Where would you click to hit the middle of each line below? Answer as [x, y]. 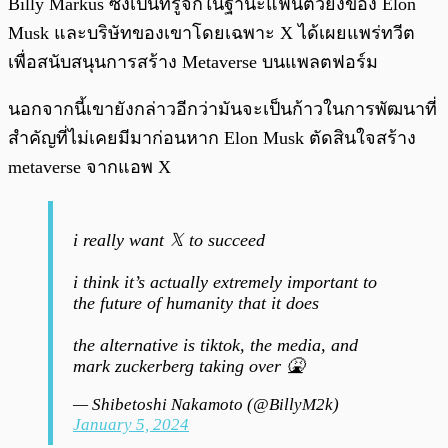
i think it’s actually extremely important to [225, 282]
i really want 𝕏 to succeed [169, 240]
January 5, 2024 [131, 425]
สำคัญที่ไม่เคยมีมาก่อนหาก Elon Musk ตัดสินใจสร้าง [212, 138]
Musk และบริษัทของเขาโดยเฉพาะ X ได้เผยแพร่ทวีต [211, 33]
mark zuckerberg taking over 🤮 [188, 366]
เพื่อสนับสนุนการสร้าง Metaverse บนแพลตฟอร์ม [193, 62]
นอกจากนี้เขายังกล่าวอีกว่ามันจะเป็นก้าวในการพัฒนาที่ [222, 109]
